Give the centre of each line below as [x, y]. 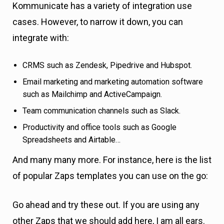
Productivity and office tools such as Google [99, 127]
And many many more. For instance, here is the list [112, 160]
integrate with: [41, 38]
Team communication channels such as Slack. [101, 111]
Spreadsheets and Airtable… [71, 140]
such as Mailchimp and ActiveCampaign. [92, 94]
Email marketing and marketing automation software [113, 82]
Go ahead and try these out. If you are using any [106, 205]
